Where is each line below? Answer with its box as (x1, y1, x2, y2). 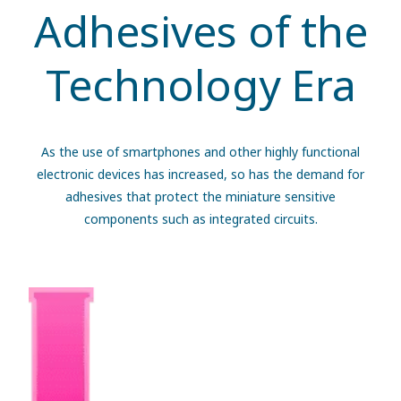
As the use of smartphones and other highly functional (41, 143, 360, 161)
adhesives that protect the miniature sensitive (65, 188, 336, 206)
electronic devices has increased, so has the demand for (37, 166, 364, 183)
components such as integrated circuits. (83, 210, 318, 228)
